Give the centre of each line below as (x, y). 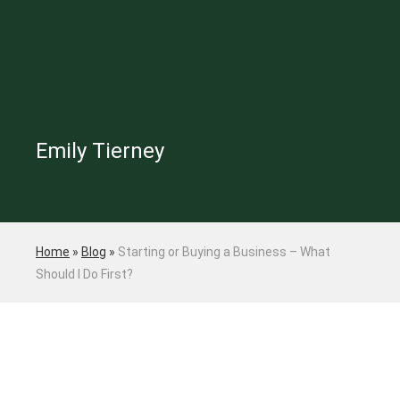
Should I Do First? (84, 274)
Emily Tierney (100, 150)
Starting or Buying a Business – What (224, 251)
